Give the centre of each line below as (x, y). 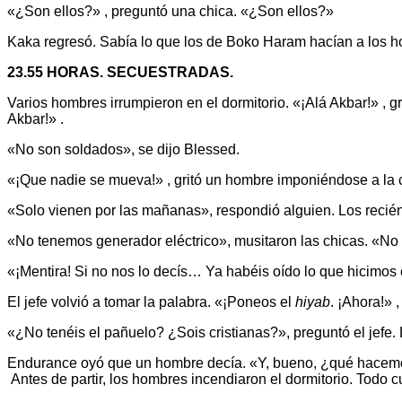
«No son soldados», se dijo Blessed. (123, 149)
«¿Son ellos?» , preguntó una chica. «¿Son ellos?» (170, 11)
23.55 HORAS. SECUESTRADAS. (120, 72)
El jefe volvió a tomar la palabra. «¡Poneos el (151, 301)
